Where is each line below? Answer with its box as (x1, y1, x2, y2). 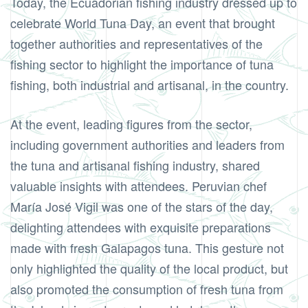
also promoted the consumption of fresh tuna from (10, 280, 283, 298)
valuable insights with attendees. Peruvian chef (10, 177, 267, 195)
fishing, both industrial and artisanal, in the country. (10, 76, 289, 94)
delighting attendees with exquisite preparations (10, 218, 271, 236)
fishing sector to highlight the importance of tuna (10, 55, 274, 74)
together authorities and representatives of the (10, 34, 263, 53)
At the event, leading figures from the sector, (10, 115, 252, 133)
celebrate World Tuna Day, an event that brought (10, 14, 275, 32)
